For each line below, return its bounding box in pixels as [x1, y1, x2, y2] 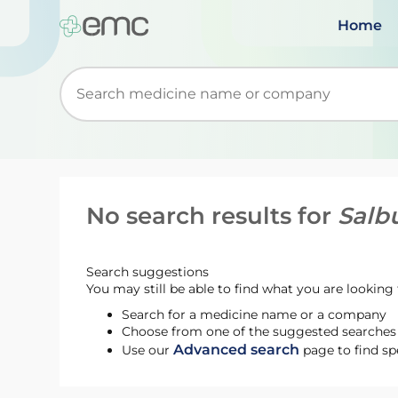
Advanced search [173, 341, 300, 358]
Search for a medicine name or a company [122, 306, 387, 322]
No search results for [86, 202, 338, 230]
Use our [122, 342, 174, 358]
